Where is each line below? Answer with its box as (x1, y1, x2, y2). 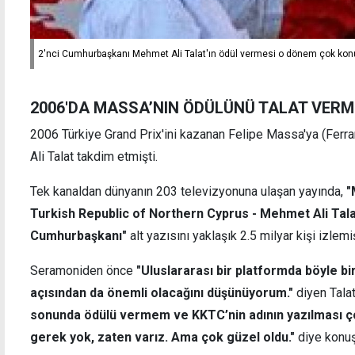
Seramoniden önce (30, 262, 136, 278)
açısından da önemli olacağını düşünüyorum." (30, 284, 296, 300)
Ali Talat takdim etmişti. (30, 148, 158, 164)
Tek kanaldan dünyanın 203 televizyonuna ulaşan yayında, (30, 183, 346, 199)
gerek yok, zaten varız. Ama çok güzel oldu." (30, 329, 295, 345)
